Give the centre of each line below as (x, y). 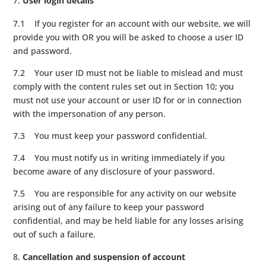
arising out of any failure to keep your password (109, 207)
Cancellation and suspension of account (104, 256)
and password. (43, 50)
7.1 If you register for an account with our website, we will (132, 23)
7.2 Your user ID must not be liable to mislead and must (128, 72)
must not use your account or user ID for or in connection (128, 100)
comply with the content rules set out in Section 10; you (124, 86)
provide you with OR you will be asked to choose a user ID (129, 37)
